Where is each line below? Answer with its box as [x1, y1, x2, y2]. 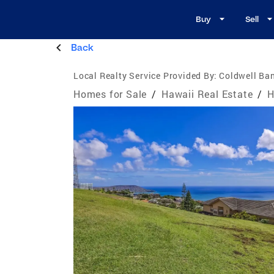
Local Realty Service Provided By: [73, 69, 217, 81]
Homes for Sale [73, 87, 147, 100]
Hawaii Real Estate [161, 87, 253, 100]
